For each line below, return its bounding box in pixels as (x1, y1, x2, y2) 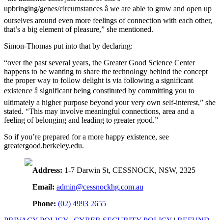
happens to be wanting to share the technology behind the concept (4, 67, 208, 76)
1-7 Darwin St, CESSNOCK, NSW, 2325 (62, 165, 195, 174)
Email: (32, 182, 55, 191)
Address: (32, 165, 62, 174)
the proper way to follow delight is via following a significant (4, 76, 193, 84)
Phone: (32, 199, 56, 208)
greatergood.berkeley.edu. (4, 141, 84, 150)
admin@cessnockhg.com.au (56, 182, 143, 191)
